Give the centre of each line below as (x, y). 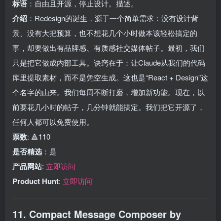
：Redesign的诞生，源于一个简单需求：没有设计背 (113, 18)
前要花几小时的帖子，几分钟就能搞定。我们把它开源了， (109, 107)
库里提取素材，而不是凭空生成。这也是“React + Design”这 (110, 77)
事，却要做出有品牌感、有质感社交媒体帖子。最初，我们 (109, 48)
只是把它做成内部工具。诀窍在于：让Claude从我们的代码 (109, 62)
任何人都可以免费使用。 (53, 122)
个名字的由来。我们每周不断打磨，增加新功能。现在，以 (109, 92)
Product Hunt (36, 181)
